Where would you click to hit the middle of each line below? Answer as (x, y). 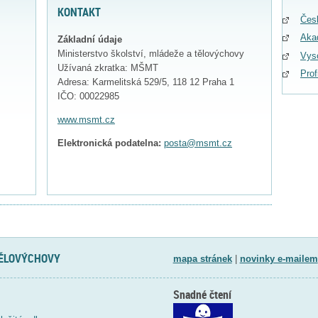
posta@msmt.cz (198, 143)
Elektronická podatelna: (109, 143)
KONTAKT (79, 12)
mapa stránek (202, 258)
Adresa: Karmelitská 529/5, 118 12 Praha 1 (146, 82)
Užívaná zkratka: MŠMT (108, 68)
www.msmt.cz (86, 119)
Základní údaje (90, 40)
